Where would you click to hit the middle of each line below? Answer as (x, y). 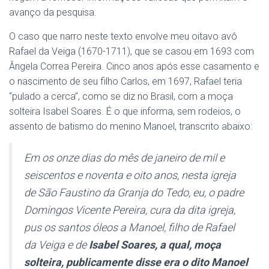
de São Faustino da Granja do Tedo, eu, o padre (134, 192)
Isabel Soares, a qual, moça (155, 245)
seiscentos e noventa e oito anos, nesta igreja (130, 175)
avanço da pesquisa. (53, 12)
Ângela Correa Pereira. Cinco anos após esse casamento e (134, 66)
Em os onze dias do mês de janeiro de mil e (124, 158)
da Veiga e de (56, 245)
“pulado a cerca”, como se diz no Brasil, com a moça (121, 96)
